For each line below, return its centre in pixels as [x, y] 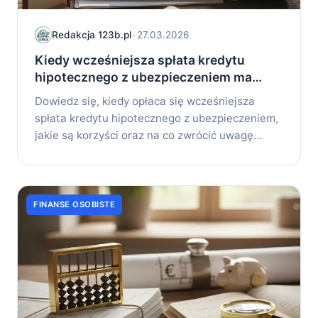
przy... [50, 152]
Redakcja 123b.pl [92, 34]
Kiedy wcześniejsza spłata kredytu [140, 60]
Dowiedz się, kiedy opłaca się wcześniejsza [145, 101]
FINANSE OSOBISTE [74, 204]
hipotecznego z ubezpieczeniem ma [143, 77]
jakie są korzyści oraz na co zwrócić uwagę [144, 135]
